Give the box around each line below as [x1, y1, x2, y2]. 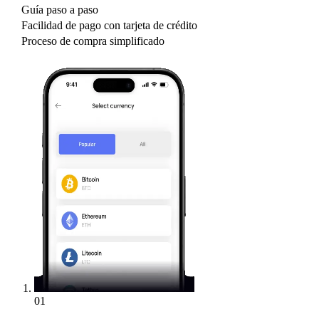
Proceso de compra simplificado [21, 35, 164, 48]
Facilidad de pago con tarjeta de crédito [21, 19, 197, 32]
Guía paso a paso [21, 4, 98, 16]
